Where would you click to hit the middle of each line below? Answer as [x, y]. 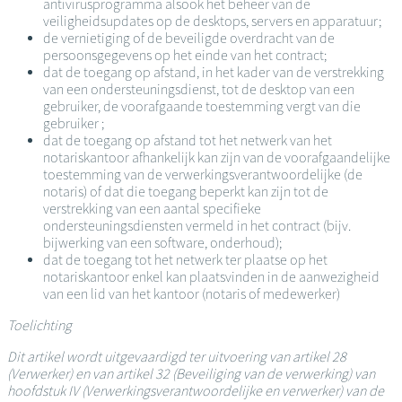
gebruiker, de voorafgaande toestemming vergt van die [202, 107]
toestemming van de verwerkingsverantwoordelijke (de [203, 175]
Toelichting [39, 326]
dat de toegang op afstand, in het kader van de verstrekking [214, 73]
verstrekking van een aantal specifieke [152, 209]
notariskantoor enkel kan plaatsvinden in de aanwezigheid [211, 277]
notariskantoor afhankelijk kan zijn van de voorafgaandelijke [217, 158]
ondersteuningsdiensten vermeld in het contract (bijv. [197, 226]
